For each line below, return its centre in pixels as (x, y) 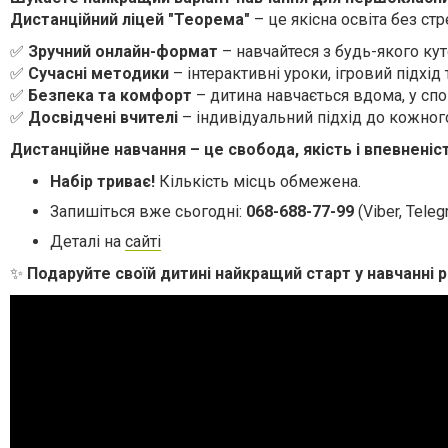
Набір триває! (102, 181)
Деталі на (87, 241)
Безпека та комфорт (110, 95)
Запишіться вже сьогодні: (148, 211)
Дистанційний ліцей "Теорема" (130, 19)
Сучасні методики (98, 73)
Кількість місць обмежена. (258, 181)
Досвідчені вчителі (103, 117)
